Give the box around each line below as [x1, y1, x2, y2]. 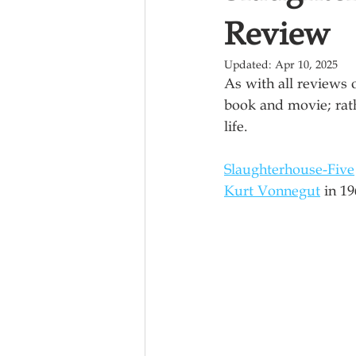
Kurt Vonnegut [224, 182, 320, 199]
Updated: [224, 58, 275, 72]
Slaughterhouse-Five [224, 161, 354, 178]
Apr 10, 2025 [275, 58, 338, 72]
